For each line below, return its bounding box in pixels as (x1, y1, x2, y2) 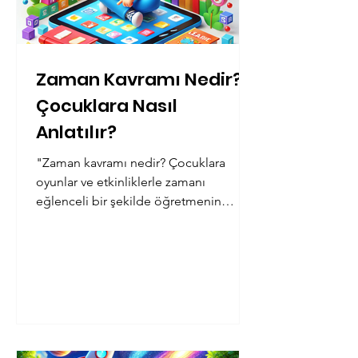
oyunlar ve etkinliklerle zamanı (36, 174, 205, 189)
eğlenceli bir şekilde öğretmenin (36, 193, 221, 209)
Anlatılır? (36, 120, 117, 145)
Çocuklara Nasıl (36, 93, 177, 118)
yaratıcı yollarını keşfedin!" (36, 213, 185, 228)
